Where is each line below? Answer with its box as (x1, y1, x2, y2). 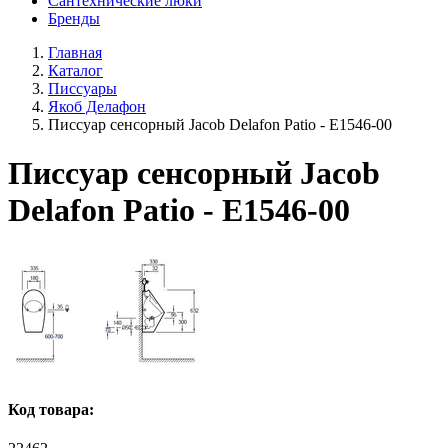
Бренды (48, 10, 100, 27)
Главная (48, 44, 102, 61)
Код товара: (8, 401, 94, 419)
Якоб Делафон (48, 98, 146, 115)
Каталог (48, 62, 103, 79)
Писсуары (48, 80, 117, 97)
